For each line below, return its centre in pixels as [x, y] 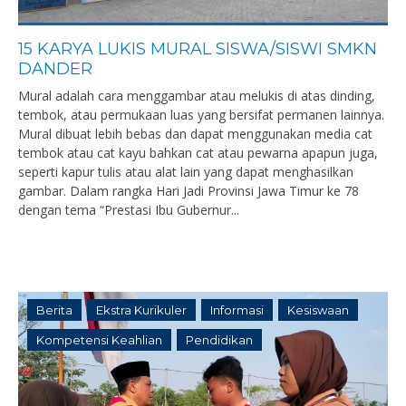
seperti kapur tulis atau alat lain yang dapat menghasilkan [186, 172]
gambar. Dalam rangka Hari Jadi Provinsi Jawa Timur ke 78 [188, 191]
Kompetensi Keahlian [99, 340]
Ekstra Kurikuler [141, 310]
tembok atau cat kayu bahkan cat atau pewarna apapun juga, [198, 153]
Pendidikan [219, 340]
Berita [54, 310]
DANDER [55, 69]
